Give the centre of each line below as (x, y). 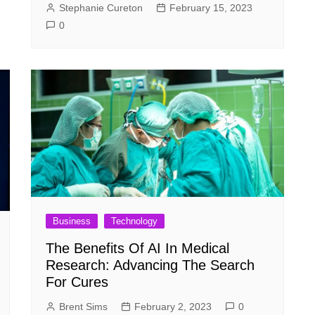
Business (72, 221)
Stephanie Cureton (101, 7)
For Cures (77, 282)
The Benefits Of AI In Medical (137, 248)
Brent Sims (83, 306)
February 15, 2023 (211, 7)
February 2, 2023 (173, 306)
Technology (134, 221)
